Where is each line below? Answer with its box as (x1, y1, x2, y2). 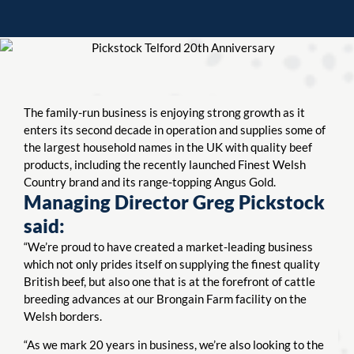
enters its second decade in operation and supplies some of (24, 122, 326, 137)
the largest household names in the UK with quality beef (24, 139, 312, 154)
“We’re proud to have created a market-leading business (24, 239, 313, 254)
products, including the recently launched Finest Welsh (24, 156, 306, 171)
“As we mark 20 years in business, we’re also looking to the (24, 337, 324, 352)
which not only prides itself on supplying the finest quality (24, 256, 320, 271)
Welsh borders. (24, 308, 102, 323)
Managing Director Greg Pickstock (24, 190, 325, 213)
